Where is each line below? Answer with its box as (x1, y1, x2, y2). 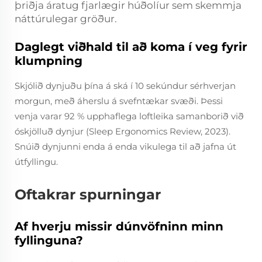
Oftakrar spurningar (15, 186, 161, 203)
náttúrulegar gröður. (15, 13, 117, 25)
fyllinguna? (15, 233, 83, 247)
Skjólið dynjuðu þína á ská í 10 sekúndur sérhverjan (15, 80, 236, 91)
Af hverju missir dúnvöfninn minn (15, 219, 223, 233)
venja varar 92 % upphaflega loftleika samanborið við (15, 111, 244, 122)
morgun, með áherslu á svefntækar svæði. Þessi (15, 95, 223, 106)
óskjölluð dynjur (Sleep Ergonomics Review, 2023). (15, 126, 230, 137)
